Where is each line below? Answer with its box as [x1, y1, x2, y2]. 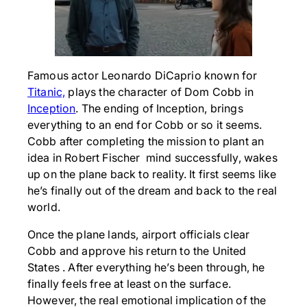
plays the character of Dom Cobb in [65, 84, 254, 99]
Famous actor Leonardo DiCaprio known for [27, 68, 258, 82]
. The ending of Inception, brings [75, 101, 243, 115]
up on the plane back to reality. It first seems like [27, 167, 277, 181]
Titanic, [27, 84, 66, 99]
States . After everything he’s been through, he [27, 260, 265, 274]
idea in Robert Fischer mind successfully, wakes [27, 150, 278, 164]
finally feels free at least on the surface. [27, 276, 231, 291]
